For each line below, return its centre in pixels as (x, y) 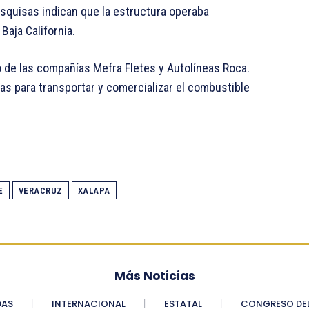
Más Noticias (154, 276)
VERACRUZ (40, 191)
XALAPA (94, 191)
